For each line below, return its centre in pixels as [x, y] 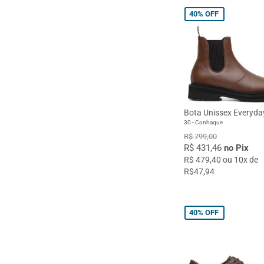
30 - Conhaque [203, 122]
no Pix [236, 148]
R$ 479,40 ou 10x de [221, 159]
